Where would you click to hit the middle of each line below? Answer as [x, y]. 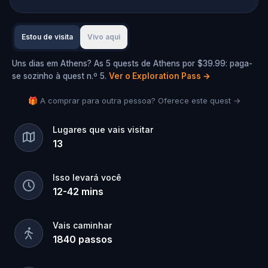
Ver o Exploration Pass [155, 76]
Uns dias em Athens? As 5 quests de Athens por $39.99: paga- [132, 63]
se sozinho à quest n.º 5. [59, 76]
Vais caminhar [82, 225]
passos [95, 239]
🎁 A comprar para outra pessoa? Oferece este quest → [134, 100]
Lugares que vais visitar [103, 130]
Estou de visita [47, 37]
